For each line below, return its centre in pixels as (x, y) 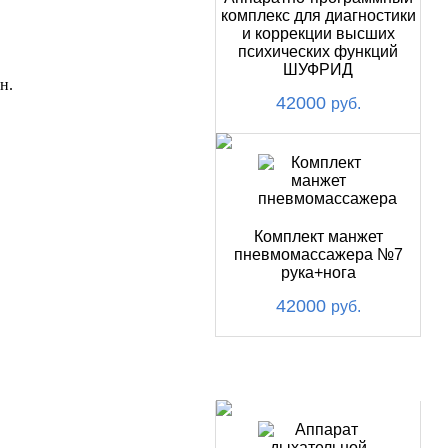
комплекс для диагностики (318, 15)
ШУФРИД (318, 69)
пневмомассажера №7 (318, 254)
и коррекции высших (318, 33)
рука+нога (318, 272)
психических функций (318, 51)
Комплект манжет (318, 236)
